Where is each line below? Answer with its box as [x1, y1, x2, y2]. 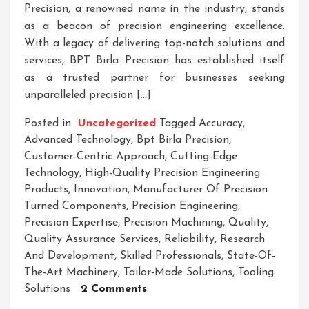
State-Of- [227, 250, 275, 262]
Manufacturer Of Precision [133, 184, 268, 196]
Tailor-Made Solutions [123, 267, 232, 279]
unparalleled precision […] [24, 90, 151, 101]
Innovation [74, 184, 128, 196]
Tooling [238, 267, 274, 279]
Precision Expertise [24, 217, 118, 229]
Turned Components [24, 201, 126, 212]
